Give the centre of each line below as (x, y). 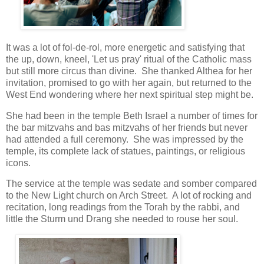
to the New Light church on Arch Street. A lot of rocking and (129, 196)
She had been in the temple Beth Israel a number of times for (132, 115)
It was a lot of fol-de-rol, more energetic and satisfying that (125, 47)
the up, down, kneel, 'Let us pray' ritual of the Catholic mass (129, 59)
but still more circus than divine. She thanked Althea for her (129, 71)
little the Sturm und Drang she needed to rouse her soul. (123, 219)
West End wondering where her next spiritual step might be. (131, 94)
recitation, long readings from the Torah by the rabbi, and (123, 207)
